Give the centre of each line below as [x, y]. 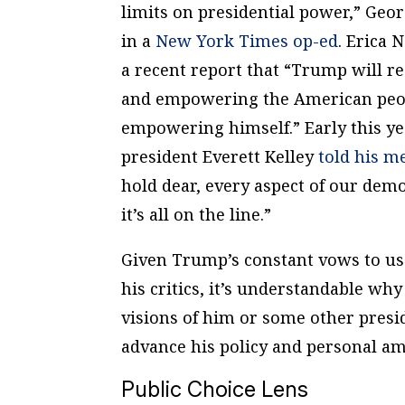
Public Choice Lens [215, 389]
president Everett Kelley [220, 156]
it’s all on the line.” [197, 214]
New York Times [225, 40]
